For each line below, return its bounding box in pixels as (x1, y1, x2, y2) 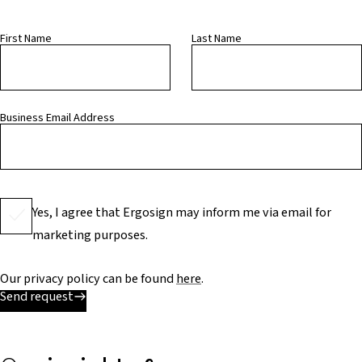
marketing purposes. (32, 225, 148, 244)
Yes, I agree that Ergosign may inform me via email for (32, 202, 331, 221)
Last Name (192, 30, 242, 48)
